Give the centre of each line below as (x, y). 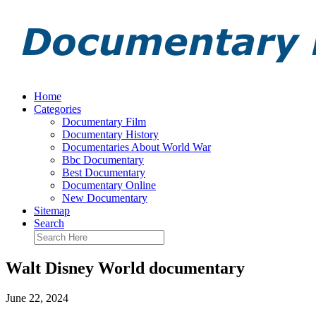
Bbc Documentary (103, 160)
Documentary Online (109, 185)
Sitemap (52, 211)
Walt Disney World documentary (125, 268)
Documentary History (110, 134)
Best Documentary (104, 172)
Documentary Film (104, 122)
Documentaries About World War (136, 147)
